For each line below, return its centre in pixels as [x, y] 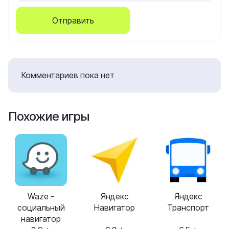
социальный [41, 208]
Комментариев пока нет [68, 75]
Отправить [73, 20]
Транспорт [188, 208]
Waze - [41, 196]
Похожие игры [49, 116]
